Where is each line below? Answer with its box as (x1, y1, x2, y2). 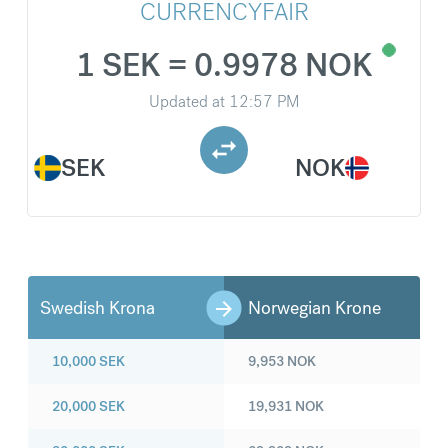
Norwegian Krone (248, 296, 381, 320)
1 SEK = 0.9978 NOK (75, 45, 373, 87)
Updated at (149, 91, 225, 113)
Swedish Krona (40, 296, 155, 320)
